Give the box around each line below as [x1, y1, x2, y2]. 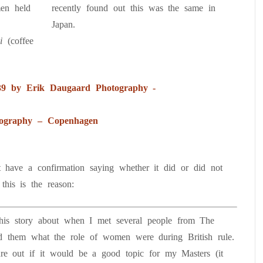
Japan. [52, 19, 76, 29]
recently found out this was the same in [52, 3, 216, 13]
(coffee [7, 36, 33, 46]
